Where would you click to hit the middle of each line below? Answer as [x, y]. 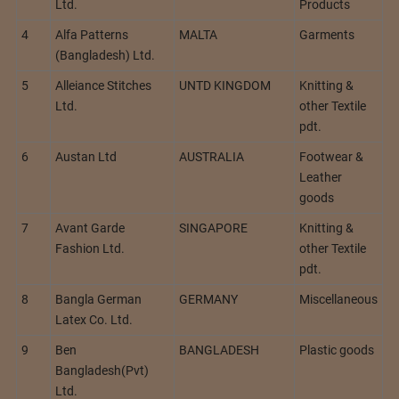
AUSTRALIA [212, 157]
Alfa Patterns [92, 35]
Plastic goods [337, 350]
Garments [327, 35]
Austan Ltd [86, 157]
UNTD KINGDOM [225, 86]
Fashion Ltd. [90, 249]
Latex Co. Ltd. [94, 320]
